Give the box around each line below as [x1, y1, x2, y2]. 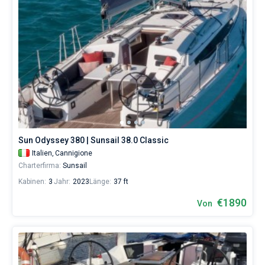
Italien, [32, 149, 54, 157]
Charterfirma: [18, 161, 61, 170]
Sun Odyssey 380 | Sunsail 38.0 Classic [18, 135, 169, 145]
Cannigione [55, 149, 92, 157]
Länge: [89, 177, 111, 186]
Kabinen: [18, 177, 46, 186]
